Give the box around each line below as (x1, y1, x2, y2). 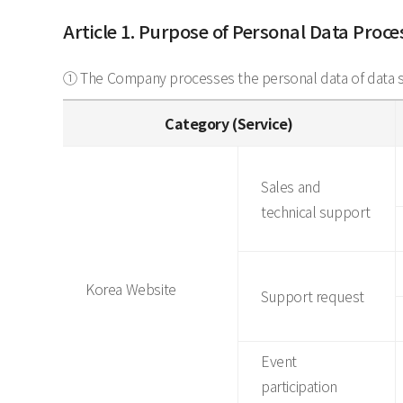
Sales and (261, 175, 321, 197)
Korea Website (85, 278, 176, 300)
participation (261, 375, 337, 397)
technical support (261, 201, 371, 222)
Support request (261, 285, 364, 307)
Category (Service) (165, 112, 293, 134)
